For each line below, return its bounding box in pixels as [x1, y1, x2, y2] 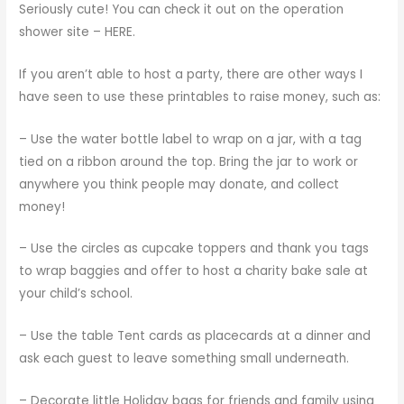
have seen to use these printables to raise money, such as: [19, 87, 381, 106]
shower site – [19, 23, 106, 41]
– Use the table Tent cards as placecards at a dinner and [19, 327, 372, 345]
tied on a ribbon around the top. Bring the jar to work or [19, 152, 359, 170]
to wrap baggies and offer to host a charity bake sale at [19, 262, 369, 280]
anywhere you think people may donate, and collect [19, 175, 340, 193]
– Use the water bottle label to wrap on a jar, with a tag [19, 130, 363, 148]
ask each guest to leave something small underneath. [19, 350, 350, 368]
